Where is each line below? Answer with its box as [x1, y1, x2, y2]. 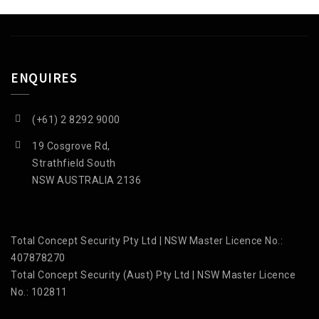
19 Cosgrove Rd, [32, 140, 110, 152]
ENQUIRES [11, 69, 77, 86]
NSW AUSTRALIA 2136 [32, 174, 141, 186]
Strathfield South [32, 157, 116, 169]
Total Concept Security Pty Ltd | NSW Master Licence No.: [11, 235, 283, 246]
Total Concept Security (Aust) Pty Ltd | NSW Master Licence [11, 269, 296, 281]
